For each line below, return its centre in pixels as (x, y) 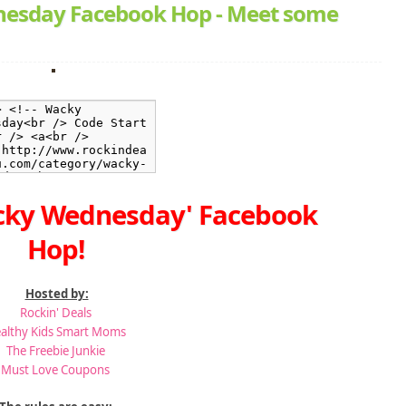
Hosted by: (57, 294)
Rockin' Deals (55, 313)
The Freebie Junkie (55, 351)
